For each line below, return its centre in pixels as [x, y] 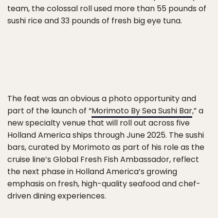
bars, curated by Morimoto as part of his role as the [106, 147]
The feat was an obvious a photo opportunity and [102, 99]
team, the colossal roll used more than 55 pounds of [107, 9]
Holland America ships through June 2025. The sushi [106, 135]
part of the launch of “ [49, 111]
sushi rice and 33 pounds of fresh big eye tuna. [95, 21]
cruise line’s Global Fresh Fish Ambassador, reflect [103, 159]
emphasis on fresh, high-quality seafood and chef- [104, 184]
